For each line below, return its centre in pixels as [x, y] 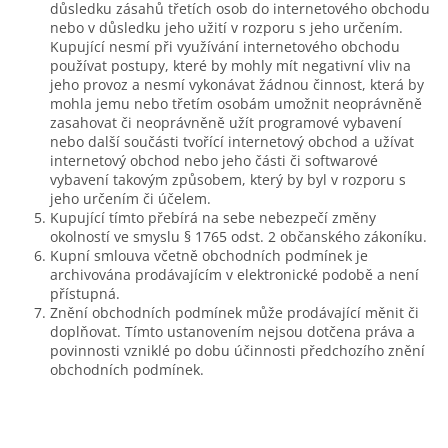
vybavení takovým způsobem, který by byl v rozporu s [228, 179]
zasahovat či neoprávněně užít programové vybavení [226, 122]
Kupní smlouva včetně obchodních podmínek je [209, 255]
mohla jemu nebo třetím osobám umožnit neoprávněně [236, 103]
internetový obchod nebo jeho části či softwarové [214, 160]
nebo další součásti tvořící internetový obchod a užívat [232, 141]
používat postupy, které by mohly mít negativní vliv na [230, 65]
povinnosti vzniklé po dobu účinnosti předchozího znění [237, 350]
